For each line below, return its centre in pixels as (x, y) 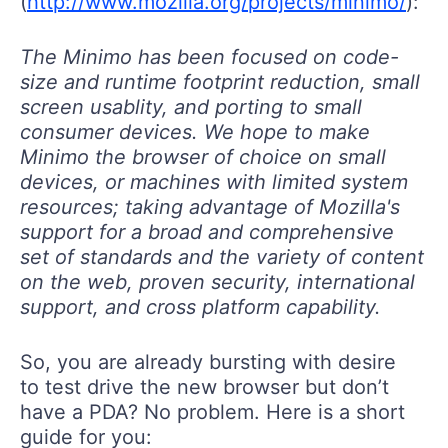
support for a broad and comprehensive (207, 231)
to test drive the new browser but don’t (204, 386)
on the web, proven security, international (217, 281)
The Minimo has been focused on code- (209, 56)
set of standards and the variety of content (222, 256)
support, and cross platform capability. (200, 306)
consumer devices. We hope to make (195, 131)
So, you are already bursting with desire (208, 361)
